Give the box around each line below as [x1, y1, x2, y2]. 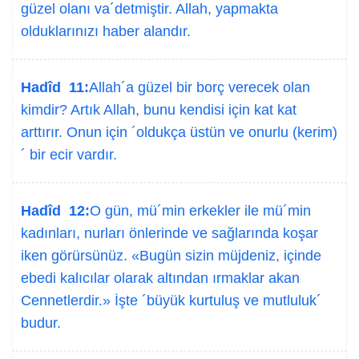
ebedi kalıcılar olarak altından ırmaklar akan [21, 270, 300, 286]
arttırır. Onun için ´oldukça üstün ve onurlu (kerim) [21, 124, 337, 140]
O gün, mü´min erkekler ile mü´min [90, 203, 311, 219]
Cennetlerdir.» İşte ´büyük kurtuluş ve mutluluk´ [21, 292, 321, 309]
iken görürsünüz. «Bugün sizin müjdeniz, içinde [21, 248, 321, 264]
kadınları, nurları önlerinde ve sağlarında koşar [21, 225, 318, 241]
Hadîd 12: [21, 203, 90, 219]
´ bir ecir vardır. [21, 147, 117, 163]
